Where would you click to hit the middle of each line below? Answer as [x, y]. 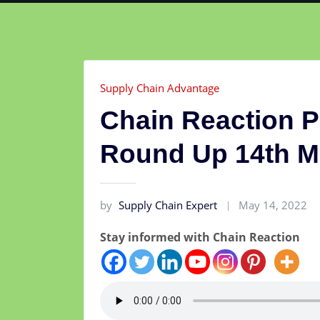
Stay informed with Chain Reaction [200, 237]
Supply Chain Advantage [160, 87]
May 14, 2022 [273, 205]
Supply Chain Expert [168, 205]
